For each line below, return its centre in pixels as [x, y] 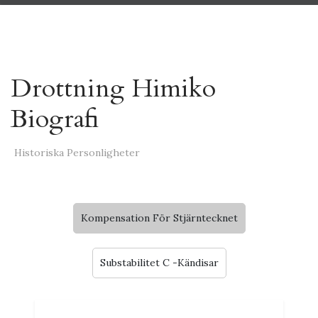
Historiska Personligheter [77, 153]
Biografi [55, 119]
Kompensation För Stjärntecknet [159, 218]
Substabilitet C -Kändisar [159, 263]
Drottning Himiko [113, 88]
